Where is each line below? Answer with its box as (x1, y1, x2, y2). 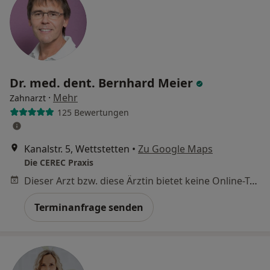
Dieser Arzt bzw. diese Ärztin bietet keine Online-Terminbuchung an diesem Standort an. (250, 174, 257, 187)
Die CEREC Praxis (24, 157, 93, 168)
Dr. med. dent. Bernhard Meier (10, 75, 196, 91)
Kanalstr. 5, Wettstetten (24, 142, 130, 155)
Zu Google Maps (138, 142, 213, 155)
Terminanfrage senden (34, 201, 143, 214)
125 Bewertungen (57, 106, 129, 118)
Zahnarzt (10, 92, 46, 104)
